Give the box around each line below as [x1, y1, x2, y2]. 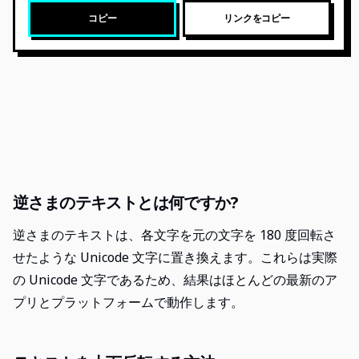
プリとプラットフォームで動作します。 [13, 293, 244, 311]
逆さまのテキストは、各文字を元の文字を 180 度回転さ [13, 226, 336, 244]
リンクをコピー [224, 11, 290, 25]
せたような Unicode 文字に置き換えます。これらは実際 [13, 248, 337, 266]
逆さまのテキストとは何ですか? [13, 192, 238, 213]
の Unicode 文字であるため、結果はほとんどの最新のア [13, 271, 337, 288]
